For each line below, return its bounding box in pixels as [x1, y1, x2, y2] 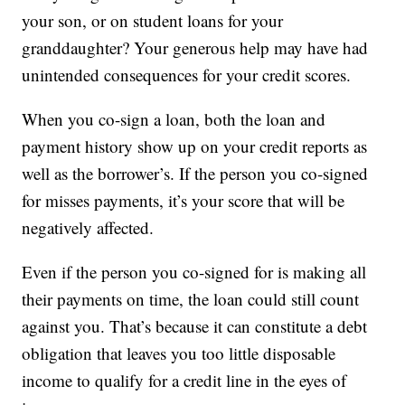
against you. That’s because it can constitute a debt [22, 315, 368, 338]
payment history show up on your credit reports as [22, 135, 368, 158]
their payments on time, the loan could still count [22, 287, 360, 311]
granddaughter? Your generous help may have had [22, 36, 369, 60]
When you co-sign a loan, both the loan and [22, 108, 326, 131]
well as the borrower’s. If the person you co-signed [22, 162, 369, 185]
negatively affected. [22, 216, 155, 240]
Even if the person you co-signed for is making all [22, 260, 367, 284]
